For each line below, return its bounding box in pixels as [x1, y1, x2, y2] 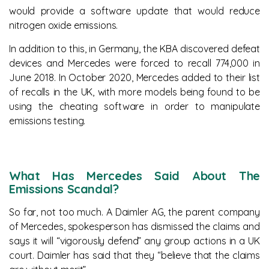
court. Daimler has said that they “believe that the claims [9, 249, 260, 261]
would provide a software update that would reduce [9, 5, 260, 17]
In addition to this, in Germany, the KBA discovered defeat [9, 43, 260, 55]
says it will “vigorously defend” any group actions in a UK [9, 235, 260, 247]
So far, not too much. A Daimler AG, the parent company [9, 206, 260, 218]
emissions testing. [9, 115, 86, 127]
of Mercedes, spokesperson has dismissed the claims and [9, 220, 260, 232]
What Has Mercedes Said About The [9, 168, 260, 183]
